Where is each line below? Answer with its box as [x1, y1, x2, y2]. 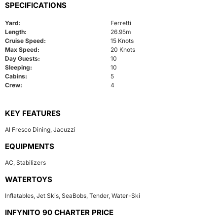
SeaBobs [62, 191, 86, 199]
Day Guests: [5, 54, 40, 62]
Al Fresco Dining [5, 125, 50, 133]
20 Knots [110, 45, 135, 53]
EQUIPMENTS [5, 141, 54, 151]
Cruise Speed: [5, 37, 46, 44]
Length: [5, 28, 27, 36]
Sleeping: [5, 63, 32, 71]
